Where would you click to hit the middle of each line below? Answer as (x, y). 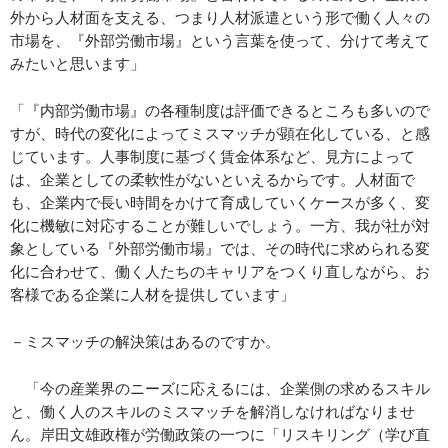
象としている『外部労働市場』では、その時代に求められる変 (220, 248)
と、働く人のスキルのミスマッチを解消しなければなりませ (212, 411)
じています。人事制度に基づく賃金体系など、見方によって (212, 156)
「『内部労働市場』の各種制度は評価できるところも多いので (220, 110)
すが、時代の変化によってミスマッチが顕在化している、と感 (220, 133)
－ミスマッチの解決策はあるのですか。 (145, 341)
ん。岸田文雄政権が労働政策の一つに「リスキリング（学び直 (220, 434)
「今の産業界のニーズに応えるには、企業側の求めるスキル (220, 388)
